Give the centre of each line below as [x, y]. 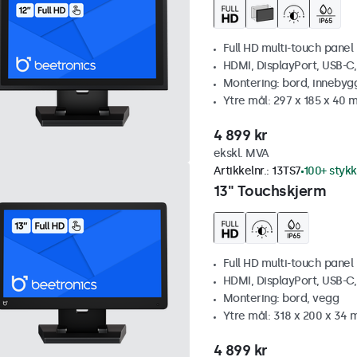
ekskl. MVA [241, 154]
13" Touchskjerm [269, 192]
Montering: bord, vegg [280, 299]
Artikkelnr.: [242, 171]
